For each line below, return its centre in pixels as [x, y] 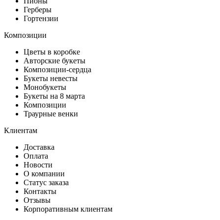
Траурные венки [51, 113]
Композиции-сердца [57, 69]
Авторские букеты [55, 60]
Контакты [40, 191]
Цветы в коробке [52, 52]
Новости [38, 165]
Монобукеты [45, 87]
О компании [44, 173]
